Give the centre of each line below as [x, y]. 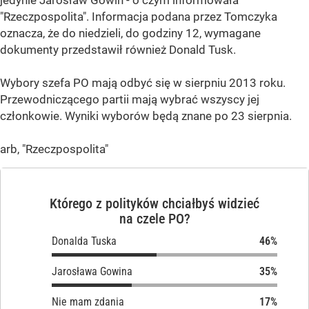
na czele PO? [154, 219]
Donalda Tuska [84, 241]
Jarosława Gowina [92, 272]
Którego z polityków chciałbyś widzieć [154, 204]
